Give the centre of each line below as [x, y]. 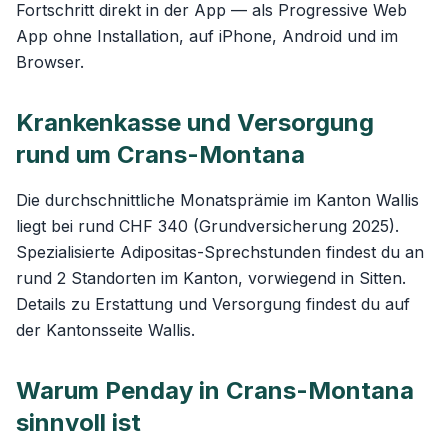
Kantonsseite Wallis [118, 330]
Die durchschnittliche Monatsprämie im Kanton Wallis [217, 200]
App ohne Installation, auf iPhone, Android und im [207, 36]
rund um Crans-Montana [160, 154]
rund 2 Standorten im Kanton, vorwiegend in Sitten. [211, 278]
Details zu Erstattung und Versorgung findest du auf [213, 304]
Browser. [50, 62]
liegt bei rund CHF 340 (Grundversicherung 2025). [207, 226]
